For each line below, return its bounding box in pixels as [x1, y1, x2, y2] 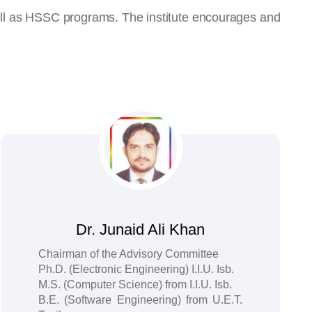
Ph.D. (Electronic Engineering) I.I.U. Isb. [38, 263, 234, 275]
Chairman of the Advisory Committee [38, 248, 219, 260]
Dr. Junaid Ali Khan [76, 221, 205, 238]
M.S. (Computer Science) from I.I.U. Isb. [38, 279, 232, 290]
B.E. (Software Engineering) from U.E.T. [38, 294, 243, 306]
